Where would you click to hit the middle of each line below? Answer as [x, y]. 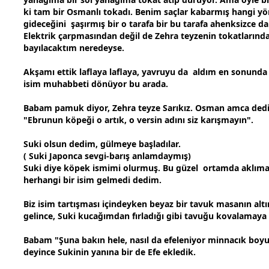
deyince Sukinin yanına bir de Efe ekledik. [110, 252]
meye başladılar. [147, 144]
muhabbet [65, 84]
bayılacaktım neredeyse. [74, 48]
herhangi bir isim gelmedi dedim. [92, 180]
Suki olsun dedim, [62, 144]
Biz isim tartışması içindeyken [86, 204]
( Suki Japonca [54, 156]
